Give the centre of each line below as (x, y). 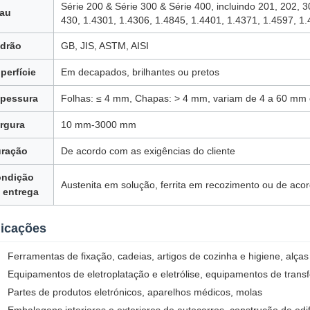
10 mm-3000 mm (99, 125)
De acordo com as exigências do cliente (148, 151)
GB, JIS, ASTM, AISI (105, 46)
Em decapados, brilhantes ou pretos (140, 72)
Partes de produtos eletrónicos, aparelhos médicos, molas (135, 292)
